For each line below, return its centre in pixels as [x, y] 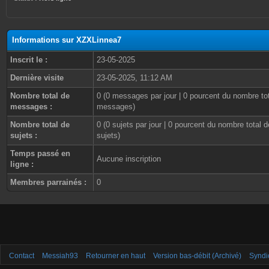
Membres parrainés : [48, 182]
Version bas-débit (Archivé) [197, 256]
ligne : [22, 164]
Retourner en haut [116, 256]
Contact [22, 256]
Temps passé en [40, 153]
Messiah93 [60, 256]
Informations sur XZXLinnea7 [67, 40]
